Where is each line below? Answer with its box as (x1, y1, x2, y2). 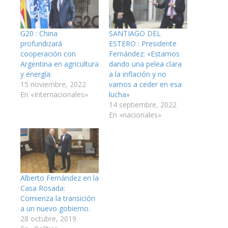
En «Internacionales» (20, 90, 88, 100)
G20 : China (20, 28, 58, 39)
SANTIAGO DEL (109, 28, 161, 39)
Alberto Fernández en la (20, 173, 99, 183)
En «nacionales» (109, 110, 161, 120)
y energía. (20, 69, 56, 79)
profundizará (20, 39, 62, 49)
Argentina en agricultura (20, 59, 99, 69)
